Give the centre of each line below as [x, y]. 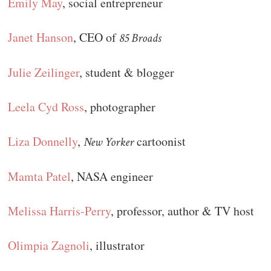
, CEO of [96, 38]
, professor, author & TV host [183, 211]
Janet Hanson [41, 38]
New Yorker [109, 142]
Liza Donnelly [43, 142]
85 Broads [141, 38]
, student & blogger [127, 73]
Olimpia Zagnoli [49, 246]
